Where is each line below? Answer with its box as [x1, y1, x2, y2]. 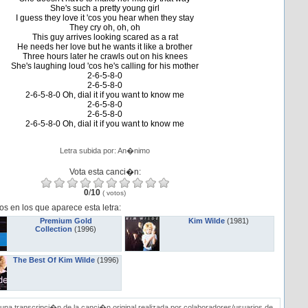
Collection [35, 225, 73, 233]
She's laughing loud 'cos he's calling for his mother [11, 61, 199, 71]
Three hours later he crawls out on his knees [22, 52, 188, 61]
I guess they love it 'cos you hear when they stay [16, 13, 194, 23]
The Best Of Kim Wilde [12, 256, 95, 264]
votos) [104, 189, 126, 197]
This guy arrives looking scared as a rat [32, 32, 178, 42]
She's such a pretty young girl [50, 3, 159, 13]
